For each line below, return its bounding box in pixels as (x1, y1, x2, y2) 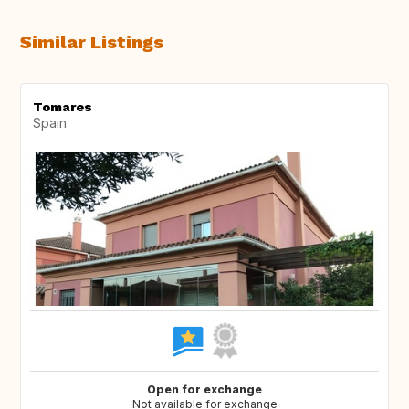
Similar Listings (20, 31, 163, 54)
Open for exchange (147, 383, 262, 397)
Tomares (33, 100, 92, 115)
